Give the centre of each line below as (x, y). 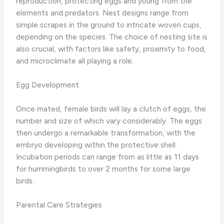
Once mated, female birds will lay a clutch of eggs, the (111, 108)
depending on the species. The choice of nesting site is (112, 36)
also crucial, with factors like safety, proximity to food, (111, 48)
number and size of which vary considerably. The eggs (109, 120)
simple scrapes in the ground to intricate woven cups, (109, 24)
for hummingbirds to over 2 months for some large (103, 168)
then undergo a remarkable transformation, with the (106, 132)
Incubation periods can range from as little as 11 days (108, 156)
